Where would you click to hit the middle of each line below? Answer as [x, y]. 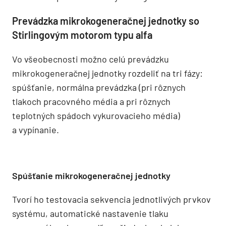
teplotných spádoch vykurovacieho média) [96, 116]
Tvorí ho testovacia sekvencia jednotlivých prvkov [111, 200]
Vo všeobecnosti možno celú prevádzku [91, 59]
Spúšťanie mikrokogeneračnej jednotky [91, 176]
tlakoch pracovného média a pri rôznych [91, 102]
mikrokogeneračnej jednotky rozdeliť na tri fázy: [107, 73]
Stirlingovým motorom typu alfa [82, 35]
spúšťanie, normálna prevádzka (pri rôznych [99, 88]
